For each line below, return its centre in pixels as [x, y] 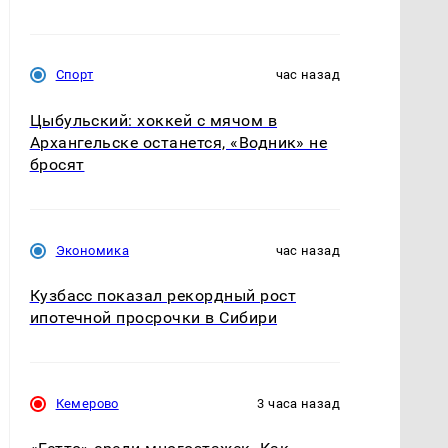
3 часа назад [298, 403]
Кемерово [87, 403]
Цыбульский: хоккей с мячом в [153, 120]
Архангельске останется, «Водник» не [178, 142]
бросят [57, 164]
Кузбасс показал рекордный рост [162, 295]
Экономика [92, 250]
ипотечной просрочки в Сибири [153, 317]
